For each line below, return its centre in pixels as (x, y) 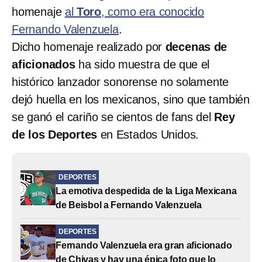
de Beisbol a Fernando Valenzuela (129, 205)
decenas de (196, 46)
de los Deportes (55, 134)
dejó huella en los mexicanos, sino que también (131, 99)
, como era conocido (153, 11)
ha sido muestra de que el (142, 64)
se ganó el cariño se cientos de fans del (113, 117)
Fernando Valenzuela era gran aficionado (144, 245)
